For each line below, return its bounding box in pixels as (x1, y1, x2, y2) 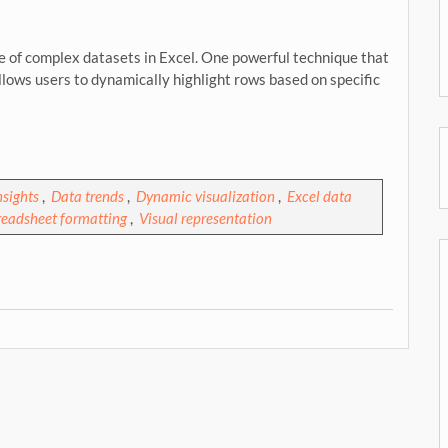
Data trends (51, 187, 124, 205)
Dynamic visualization (136, 187, 275, 205)
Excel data (287, 187, 352, 205)
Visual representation (139, 209, 272, 227)
